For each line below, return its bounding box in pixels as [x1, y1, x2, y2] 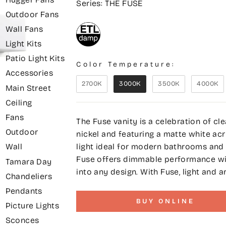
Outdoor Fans [5, 10, 59, 20]
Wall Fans [5, 24, 43, 34]
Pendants [5, 186, 42, 196]
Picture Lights [5, 201, 60, 211]
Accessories [5, 68, 53, 78]
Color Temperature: [76, 60, 175, 69]
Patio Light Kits [5, 53, 65, 64]
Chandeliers [5, 172, 52, 182]
